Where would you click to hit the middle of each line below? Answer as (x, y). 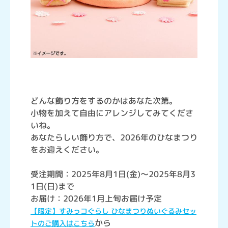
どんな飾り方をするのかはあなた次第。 (104, 101)
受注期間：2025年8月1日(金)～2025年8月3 (113, 174)
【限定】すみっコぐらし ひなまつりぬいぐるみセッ (113, 211)
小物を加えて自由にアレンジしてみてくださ (112, 113)
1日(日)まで (52, 187)
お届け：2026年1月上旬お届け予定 (96, 199)
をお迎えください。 (67, 150)
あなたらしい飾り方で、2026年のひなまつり (114, 138)
